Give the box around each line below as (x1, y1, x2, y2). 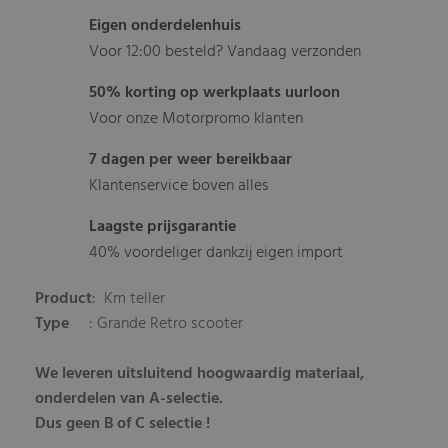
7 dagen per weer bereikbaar (89, 147, 293, 174)
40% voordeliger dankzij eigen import (89, 240, 344, 267)
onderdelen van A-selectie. (35, 386, 224, 413)
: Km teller (92, 286, 166, 313)
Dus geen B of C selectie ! (35, 411, 211, 438)
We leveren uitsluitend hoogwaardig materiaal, (35, 361, 365, 388)
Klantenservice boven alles (89, 173, 270, 200)
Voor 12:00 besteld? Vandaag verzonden (89, 39, 362, 66)
